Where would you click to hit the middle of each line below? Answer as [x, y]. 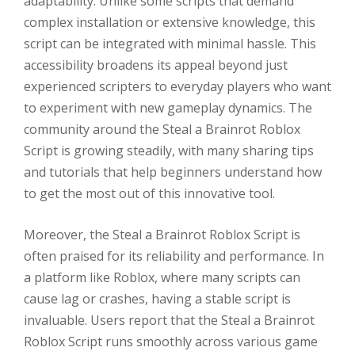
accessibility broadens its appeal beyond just [156, 65]
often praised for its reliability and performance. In [174, 256]
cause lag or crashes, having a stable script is [157, 299]
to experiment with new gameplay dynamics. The [168, 107]
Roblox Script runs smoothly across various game [171, 342]
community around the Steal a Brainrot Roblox [162, 129]
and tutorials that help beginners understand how [173, 172]
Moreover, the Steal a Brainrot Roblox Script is [162, 235]
